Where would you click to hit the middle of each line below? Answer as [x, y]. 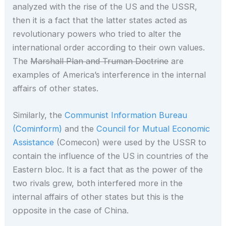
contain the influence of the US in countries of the [111, 156]
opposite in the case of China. [71, 211]
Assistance [34, 143]
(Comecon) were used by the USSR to [130, 143]
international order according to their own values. [109, 47]
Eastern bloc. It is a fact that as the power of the [108, 170]
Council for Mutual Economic [153, 129]
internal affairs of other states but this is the [98, 197]
